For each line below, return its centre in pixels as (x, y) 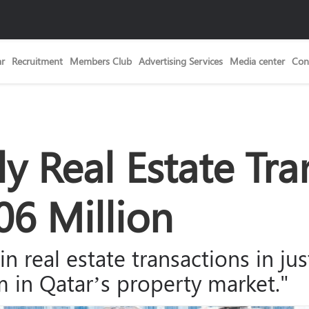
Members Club (101, 61)
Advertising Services (181, 61)
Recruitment (37, 61)
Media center (257, 61)
